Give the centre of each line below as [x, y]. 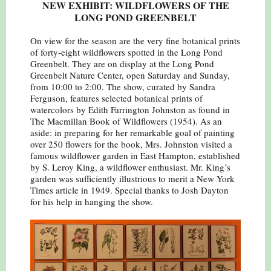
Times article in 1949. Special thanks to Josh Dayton [129, 190]
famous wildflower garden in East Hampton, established [135, 155]
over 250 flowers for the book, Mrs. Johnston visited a [131, 144]
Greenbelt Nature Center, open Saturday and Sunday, [130, 75]
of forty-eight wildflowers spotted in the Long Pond [126, 52]
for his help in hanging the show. [92, 201]
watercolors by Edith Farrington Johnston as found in [130, 109]
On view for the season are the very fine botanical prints [135, 41]
